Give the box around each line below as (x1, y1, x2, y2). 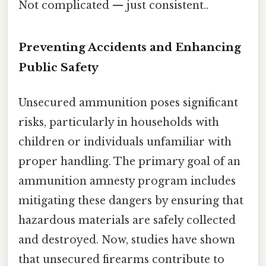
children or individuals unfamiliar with (18, 135, 232, 148)
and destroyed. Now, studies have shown (18, 233, 235, 246)
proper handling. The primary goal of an (18, 154, 240, 168)
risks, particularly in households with (18, 115, 219, 129)
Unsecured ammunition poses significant (18, 96, 238, 109)
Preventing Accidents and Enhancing (18, 40, 241, 54)
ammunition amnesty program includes (18, 174, 236, 188)
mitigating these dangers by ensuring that (18, 194, 243, 207)
